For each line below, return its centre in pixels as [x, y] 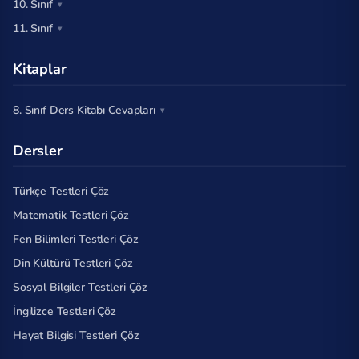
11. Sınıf [33, 28]
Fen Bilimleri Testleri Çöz [76, 239]
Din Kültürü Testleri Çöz [73, 263]
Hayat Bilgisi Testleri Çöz [76, 335]
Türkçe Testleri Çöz [61, 191]
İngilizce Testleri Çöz [65, 311]
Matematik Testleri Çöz [71, 215]
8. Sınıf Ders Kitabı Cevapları [84, 110]
